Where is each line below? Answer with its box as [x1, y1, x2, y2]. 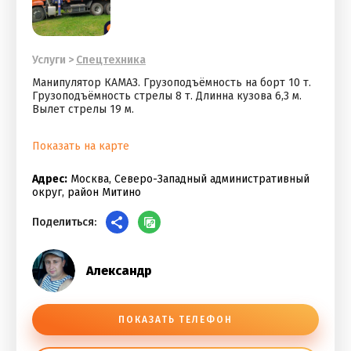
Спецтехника [76, 53, 146, 67]
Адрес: [32, 172, 67, 186]
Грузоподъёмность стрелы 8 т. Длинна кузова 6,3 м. [32, 89, 302, 103]
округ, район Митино [32, 186, 141, 199]
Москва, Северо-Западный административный [67, 172, 309, 186]
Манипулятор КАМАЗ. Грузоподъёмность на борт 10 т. [32, 76, 311, 89]
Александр [86, 263, 152, 278]
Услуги [32, 53, 66, 67]
